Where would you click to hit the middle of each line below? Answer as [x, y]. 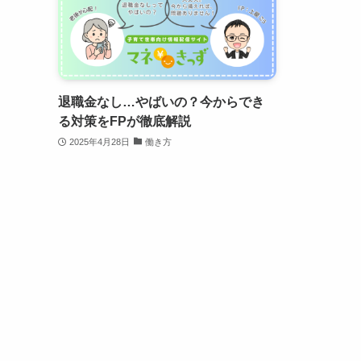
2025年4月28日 [99, 141]
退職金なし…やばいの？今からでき [161, 102]
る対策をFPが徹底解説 [124, 122]
